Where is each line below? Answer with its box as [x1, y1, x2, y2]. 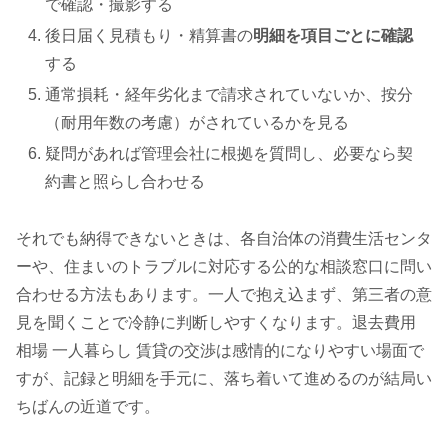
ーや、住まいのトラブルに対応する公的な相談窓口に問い [16, 257, 432, 275]
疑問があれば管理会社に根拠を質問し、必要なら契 [45, 145, 414, 163]
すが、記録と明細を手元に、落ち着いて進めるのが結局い [16, 369, 432, 387]
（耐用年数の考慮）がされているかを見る [45, 114, 350, 131]
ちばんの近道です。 [16, 397, 160, 415]
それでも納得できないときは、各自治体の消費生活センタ [16, 229, 432, 247]
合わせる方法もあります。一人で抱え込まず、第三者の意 [16, 285, 432, 303]
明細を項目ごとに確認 [253, 26, 414, 44]
